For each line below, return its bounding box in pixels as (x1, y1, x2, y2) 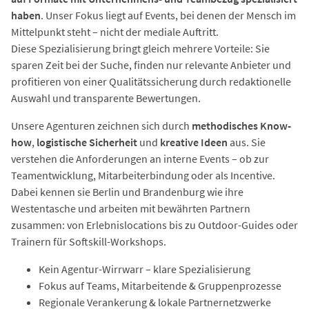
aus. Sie (228, 134, 266, 149)
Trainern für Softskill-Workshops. (11, 234, 166, 248)
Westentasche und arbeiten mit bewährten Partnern (11, 201, 250, 215)
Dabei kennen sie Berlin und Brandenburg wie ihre (11, 184, 243, 199)
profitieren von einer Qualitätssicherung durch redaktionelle (11, 74, 291, 88)
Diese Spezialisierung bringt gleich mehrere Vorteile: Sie (11, 41, 270, 55)
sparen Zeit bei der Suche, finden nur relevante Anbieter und (11, 57, 291, 72)
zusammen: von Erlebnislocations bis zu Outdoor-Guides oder (11, 217, 298, 232)
